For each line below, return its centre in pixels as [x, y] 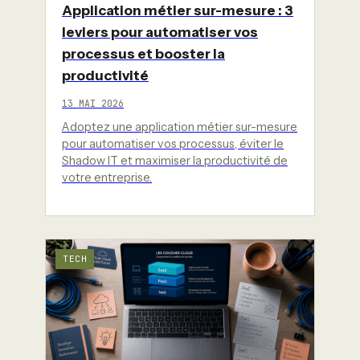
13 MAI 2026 [93, 103]
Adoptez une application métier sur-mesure [180, 127]
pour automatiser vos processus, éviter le [173, 143]
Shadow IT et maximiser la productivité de [175, 160]
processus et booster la [143, 53]
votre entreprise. [107, 177]
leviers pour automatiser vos [160, 31]
